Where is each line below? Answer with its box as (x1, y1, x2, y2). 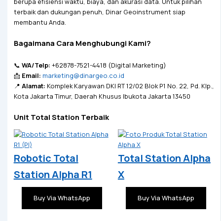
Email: (21, 71, 41, 80)
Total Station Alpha (117, 151, 211, 165)
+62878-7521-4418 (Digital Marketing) (50, 60, 166, 70)
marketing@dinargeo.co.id (42, 71, 124, 80)
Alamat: (21, 81, 45, 90)
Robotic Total (13, 151, 78, 165)
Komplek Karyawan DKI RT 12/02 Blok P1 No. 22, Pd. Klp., (45, 81, 214, 90)
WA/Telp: (21, 60, 50, 70)
